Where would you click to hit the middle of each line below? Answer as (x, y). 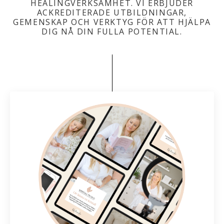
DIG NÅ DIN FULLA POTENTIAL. (112, 31)
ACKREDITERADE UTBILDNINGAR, (112, 12)
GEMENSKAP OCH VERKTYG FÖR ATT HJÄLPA (112, 22)
